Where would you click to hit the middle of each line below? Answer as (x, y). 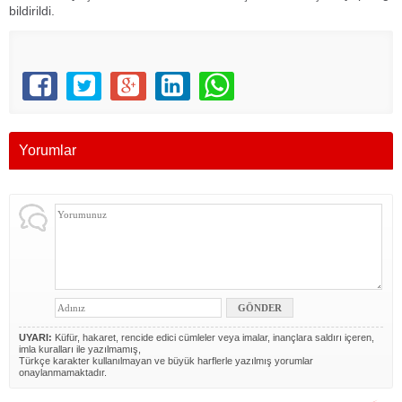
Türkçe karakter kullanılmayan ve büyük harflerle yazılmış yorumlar (166, 361)
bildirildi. (32, 11)
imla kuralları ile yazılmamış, (80, 350)
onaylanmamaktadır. (63, 373)
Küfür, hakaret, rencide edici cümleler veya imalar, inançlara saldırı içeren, (213, 338)
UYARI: (35, 338)
